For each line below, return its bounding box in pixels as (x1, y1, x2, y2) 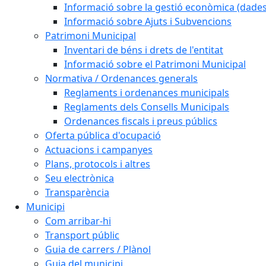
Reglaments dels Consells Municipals (64, 100, 229, 113)
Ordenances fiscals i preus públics (64, 115, 217, 128)
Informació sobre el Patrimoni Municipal (64, 58, 246, 71)
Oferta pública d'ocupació (45, 129, 161, 142)
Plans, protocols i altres (45, 157, 150, 170)
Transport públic (45, 229, 119, 242)
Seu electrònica (45, 172, 114, 185)
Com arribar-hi (45, 214, 111, 227)
